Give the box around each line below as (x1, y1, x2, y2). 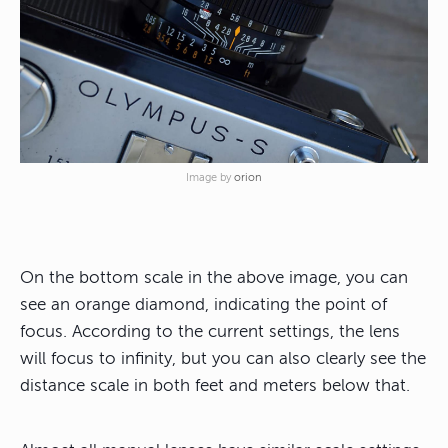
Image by (186, 172, 234, 184)
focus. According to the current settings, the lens (20, 322, 400, 342)
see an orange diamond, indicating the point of (20, 295, 387, 315)
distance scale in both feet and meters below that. (20, 376, 410, 396)
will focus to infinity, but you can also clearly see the (20, 349, 426, 369)
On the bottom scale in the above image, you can (20, 268, 408, 288)
